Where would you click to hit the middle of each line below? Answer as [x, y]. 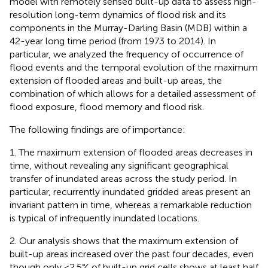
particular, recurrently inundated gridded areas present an [130, 192]
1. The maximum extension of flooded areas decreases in [131, 152]
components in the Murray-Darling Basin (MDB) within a [128, 28]
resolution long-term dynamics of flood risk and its [118, 15]
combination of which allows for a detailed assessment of [133, 94]
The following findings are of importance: [98, 130]
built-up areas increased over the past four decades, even [132, 254]
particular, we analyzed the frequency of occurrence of [127, 54]
